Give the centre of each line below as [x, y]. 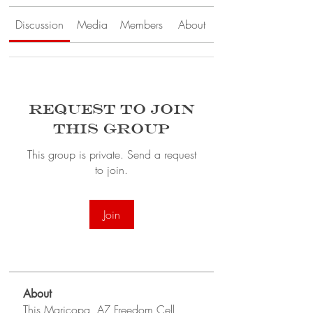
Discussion [39, 24]
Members [142, 24]
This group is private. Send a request [111, 154]
